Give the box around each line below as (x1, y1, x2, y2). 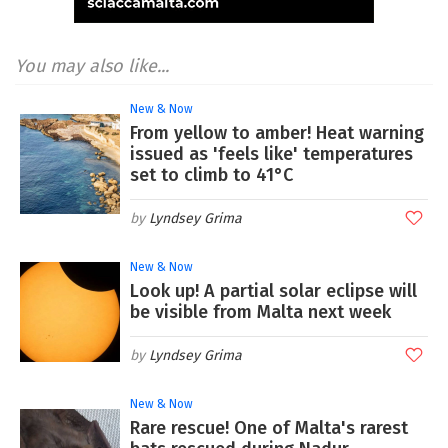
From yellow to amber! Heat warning (130, 121, 424, 144)
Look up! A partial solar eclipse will (130, 279, 417, 302)
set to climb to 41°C (130, 163, 293, 186)
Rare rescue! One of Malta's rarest (130, 416, 408, 439)
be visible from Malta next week (130, 300, 391, 323)
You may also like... (15, 54, 169, 77)
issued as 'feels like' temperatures (130, 142, 413, 165)
